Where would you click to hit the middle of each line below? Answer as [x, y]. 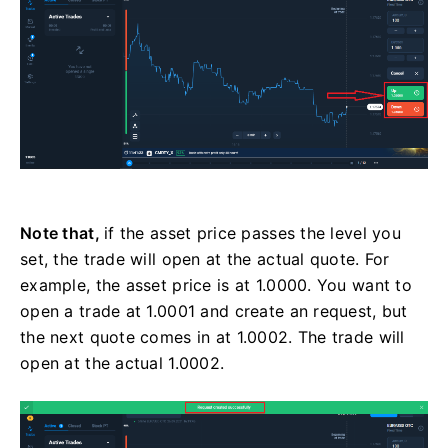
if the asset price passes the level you [253, 232]
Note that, [62, 232]
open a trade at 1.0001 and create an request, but [214, 310]
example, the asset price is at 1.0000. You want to [216, 284]
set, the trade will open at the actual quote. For [205, 258]
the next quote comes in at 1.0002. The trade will [212, 336]
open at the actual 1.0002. [122, 362]
